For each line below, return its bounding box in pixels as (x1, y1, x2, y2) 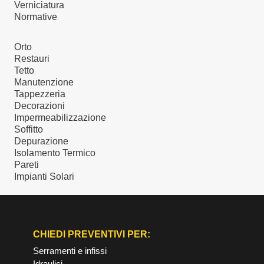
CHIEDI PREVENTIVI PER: (33, 229, 151, 239)
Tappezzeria (14, 89, 65, 100)
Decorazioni (14, 101, 65, 111)
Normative (14, 12, 57, 22)
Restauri (14, 54, 49, 64)
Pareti (14, 160, 39, 170)
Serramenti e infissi (33, 246, 107, 256)
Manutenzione (14, 77, 74, 88)
